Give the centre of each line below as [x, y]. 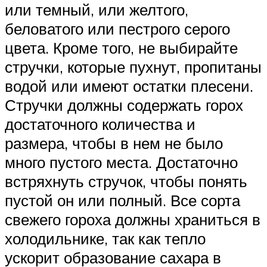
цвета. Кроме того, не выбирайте [121, 48]
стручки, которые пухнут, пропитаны [133, 67]
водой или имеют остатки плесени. [129, 86]
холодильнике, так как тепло [105, 239]
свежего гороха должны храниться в [133, 220]
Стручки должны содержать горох [124, 105]
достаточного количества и [100, 124]
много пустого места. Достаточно [121, 162]
